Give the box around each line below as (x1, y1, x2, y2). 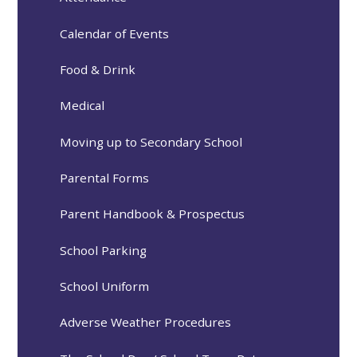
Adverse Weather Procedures (60, 314, 232, 331)
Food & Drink (60, 61, 136, 77)
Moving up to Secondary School (60, 133, 243, 150)
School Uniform (60, 278, 150, 295)
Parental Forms (60, 170, 150, 186)
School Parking (60, 241, 147, 258)
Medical (60, 97, 105, 114)
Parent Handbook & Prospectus (60, 206, 245, 222)
